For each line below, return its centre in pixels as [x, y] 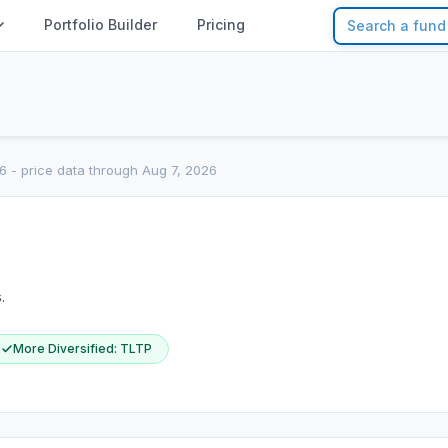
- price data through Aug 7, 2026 [112, 170]
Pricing [220, 24]
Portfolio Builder [100, 24]
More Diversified [63, 348]
